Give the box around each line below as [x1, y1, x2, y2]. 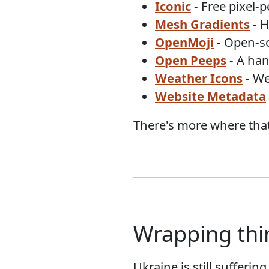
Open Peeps [155, 52, 226, 69]
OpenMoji [155, 34, 214, 51]
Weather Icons [155, 70, 243, 87]
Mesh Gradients [155, 16, 250, 33]
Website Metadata [155, 88, 266, 105]
